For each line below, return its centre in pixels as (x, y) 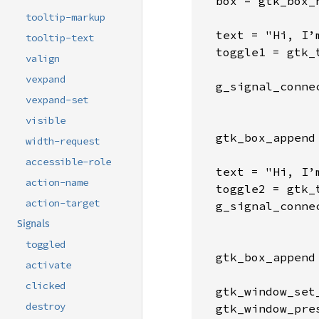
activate (48, 265)
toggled (46, 245)
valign (43, 59)
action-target (63, 203)
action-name (57, 183)
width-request (63, 141)
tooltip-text (60, 38)
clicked (46, 286)
